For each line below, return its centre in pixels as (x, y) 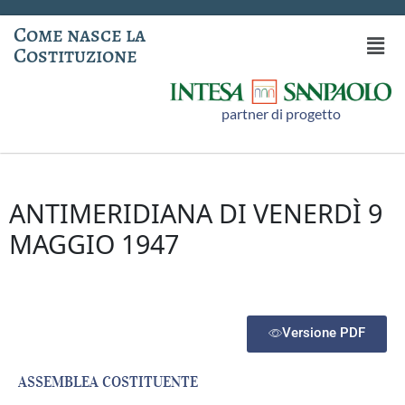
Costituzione (75, 56)
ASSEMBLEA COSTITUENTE (108, 382)
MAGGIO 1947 (94, 244)
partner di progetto (281, 114)
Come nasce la (80, 35)
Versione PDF (324, 333)
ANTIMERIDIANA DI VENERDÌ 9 (196, 213)
